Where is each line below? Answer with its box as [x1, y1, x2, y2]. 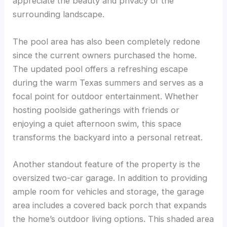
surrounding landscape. [13, 9, 105, 20]
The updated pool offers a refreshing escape [13, 63, 188, 74]
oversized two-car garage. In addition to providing [13, 172, 208, 183]
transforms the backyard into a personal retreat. [13, 132, 203, 142]
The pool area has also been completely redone [13, 36, 201, 47]
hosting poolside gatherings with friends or [13, 104, 180, 115]
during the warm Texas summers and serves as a [13, 77, 204, 88]
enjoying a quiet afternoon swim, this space [13, 118, 182, 129]
